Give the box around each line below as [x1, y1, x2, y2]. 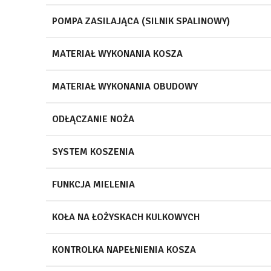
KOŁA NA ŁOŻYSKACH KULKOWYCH [52, 211, 200, 223]
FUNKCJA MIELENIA [52, 178, 135, 191]
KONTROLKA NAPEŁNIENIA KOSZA [52, 243, 196, 256]
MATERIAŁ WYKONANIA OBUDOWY [52, 80, 198, 93]
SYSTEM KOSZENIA [52, 145, 134, 158]
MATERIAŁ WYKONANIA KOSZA [52, 47, 183, 60]
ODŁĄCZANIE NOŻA [52, 113, 134, 125]
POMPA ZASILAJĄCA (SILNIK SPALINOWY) [52, 15, 230, 27]
